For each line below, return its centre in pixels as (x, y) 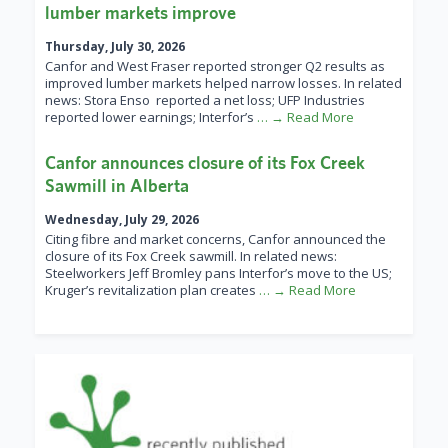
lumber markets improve (140, 13)
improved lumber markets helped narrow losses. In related (223, 83)
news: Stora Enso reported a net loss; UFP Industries (205, 100)
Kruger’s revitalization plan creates (152, 290)
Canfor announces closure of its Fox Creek (205, 163)
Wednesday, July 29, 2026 (122, 220)
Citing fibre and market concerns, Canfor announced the (215, 239)
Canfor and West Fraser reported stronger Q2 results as (215, 66)
